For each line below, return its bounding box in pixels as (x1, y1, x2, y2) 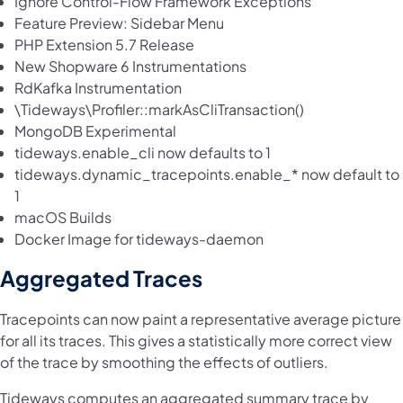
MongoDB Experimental (14, 121, 176, 141)
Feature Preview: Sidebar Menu (14, 13, 224, 33)
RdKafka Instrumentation (14, 78, 182, 98)
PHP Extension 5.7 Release (14, 35, 194, 55)
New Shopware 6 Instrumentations (14, 57, 246, 76)
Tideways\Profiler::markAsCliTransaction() (21, 100, 304, 120)
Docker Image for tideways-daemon (14, 229, 264, 249)
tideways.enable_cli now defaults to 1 (14, 143, 271, 163)
